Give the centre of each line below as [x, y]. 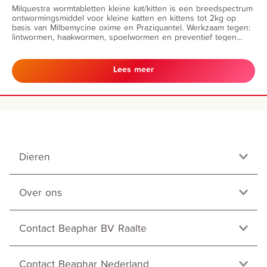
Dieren [35, 156]
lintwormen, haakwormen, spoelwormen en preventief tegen [124, 36]
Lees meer [133, 69]
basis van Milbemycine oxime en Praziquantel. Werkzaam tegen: [131, 27]
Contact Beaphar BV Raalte [83, 228]
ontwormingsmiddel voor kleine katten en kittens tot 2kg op [124, 17]
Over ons [41, 192]
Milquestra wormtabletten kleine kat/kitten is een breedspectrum [132, 8]
